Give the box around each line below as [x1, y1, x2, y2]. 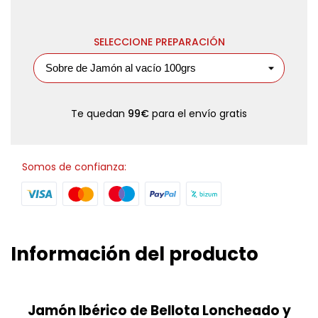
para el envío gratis [149, 106, 247, 121]
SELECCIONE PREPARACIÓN [93, 35, 225, 49]
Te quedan [71, 106, 128, 121]
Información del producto [11, 241, 258, 267]
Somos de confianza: [22, 160, 126, 174]
